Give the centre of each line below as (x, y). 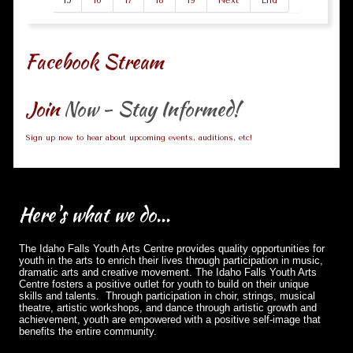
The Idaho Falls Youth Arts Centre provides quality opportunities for (172, 249)
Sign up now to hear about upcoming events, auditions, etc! (139, 138)
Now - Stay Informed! (152, 109)
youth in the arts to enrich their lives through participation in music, (171, 260)
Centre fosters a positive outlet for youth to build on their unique (164, 284)
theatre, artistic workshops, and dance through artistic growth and (168, 308)
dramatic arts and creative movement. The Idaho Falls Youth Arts (168, 272)
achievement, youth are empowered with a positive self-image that (170, 320)
